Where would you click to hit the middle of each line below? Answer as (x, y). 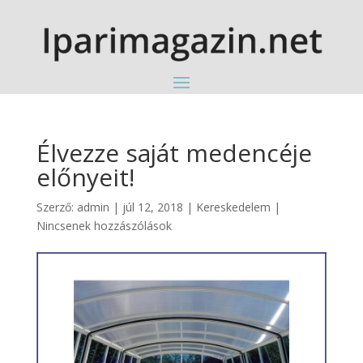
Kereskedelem (233, 207)
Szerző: (56, 207)
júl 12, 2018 (152, 207)
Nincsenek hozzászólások (104, 225)
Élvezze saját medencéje (174, 152)
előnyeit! (85, 177)
